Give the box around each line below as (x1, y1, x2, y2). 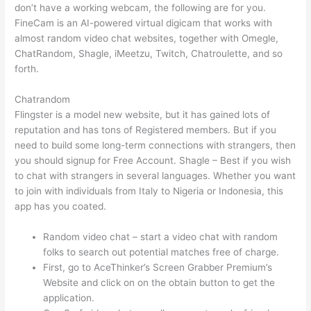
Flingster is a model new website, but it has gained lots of (15, 109, 271, 121)
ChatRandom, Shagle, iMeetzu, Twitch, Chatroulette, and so (15, 48, 283, 60)
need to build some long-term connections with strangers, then (15, 140, 296, 151)
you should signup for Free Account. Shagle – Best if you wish (15, 155, 292, 167)
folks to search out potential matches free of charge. (43, 246, 280, 258)
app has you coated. (15, 201, 107, 212)
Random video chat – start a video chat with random (43, 231, 278, 243)
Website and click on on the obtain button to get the (43, 277, 276, 289)
